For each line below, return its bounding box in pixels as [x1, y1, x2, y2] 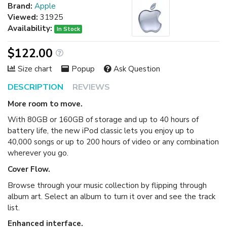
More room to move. [8, 98, 83, 109]
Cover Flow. [8, 164, 50, 174]
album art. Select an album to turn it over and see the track [8, 191, 215, 202]
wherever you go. [8, 148, 68, 159]
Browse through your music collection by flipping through [8, 180, 207, 191]
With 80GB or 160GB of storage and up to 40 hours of [8, 115, 199, 125]
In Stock [56, 24, 80, 33]
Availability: [8, 23, 52, 33]
